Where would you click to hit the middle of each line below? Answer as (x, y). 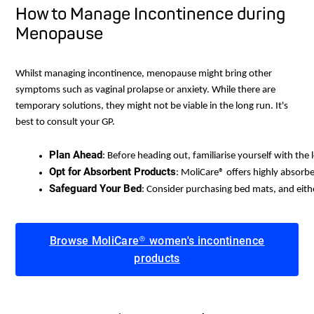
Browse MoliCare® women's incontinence (157, 240)
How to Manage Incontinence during (150, 13)
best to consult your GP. (65, 122)
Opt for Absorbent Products (112, 171)
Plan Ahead (76, 155)
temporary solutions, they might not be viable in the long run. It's (152, 106)
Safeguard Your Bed (95, 188)
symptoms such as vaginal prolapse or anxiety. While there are (145, 90)
